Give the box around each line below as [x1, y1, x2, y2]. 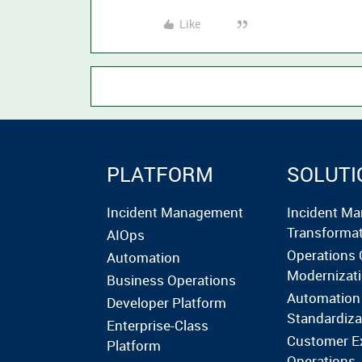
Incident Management [107, 203, 243, 221]
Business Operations [107, 271, 236, 289]
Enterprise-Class [107, 316, 208, 335]
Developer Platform [107, 293, 226, 312]
